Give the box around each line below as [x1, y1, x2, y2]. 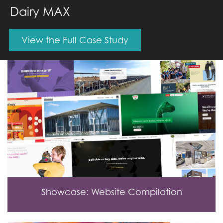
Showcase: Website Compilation [41, 187, 182, 198]
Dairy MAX [10, 4, 70, 19]
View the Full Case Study [21, 35, 128, 45]
